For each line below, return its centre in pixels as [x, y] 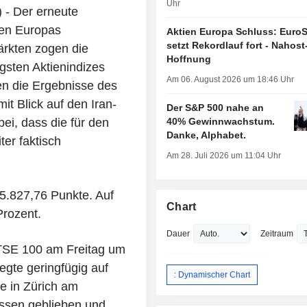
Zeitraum [277, 234]
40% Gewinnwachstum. [221, 122]
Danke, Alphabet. [207, 135]
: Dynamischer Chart [212, 274]
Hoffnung [189, 59]
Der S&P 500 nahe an [216, 108]
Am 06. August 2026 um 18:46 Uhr [231, 80]
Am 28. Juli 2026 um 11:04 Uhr [224, 156]
